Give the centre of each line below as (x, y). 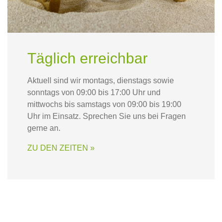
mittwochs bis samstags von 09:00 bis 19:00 (104, 104)
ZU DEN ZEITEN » (61, 148)
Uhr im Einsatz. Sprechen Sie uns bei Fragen (107, 116)
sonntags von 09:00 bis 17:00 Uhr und (94, 92)
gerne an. (44, 128)
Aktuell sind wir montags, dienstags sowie (101, 81)
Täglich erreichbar (87, 58)
